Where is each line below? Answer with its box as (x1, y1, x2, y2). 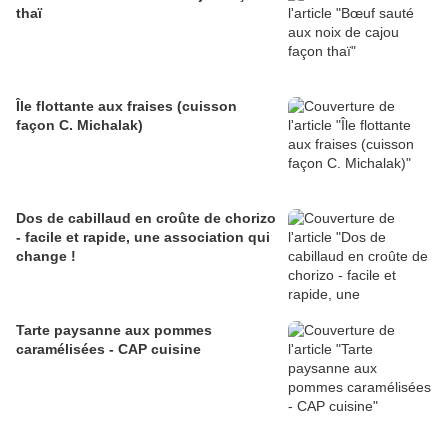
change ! (16, 248, 76, 265)
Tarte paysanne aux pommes (16, 322, 212, 339)
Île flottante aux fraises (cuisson (16, 98, 237, 115)
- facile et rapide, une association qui (16, 229, 270, 246)
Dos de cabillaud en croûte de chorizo (16, 210, 276, 227)
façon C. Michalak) (16, 117, 143, 134)
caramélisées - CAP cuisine (16, 341, 201, 358)
